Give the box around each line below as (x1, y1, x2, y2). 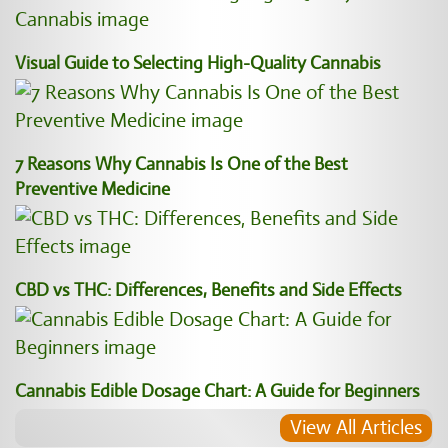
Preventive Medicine (15, 178, 170, 200)
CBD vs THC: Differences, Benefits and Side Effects (15, 279, 402, 301)
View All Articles (290, 415, 422, 440)
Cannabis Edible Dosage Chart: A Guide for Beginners (15, 380, 420, 402)
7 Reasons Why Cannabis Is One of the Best (15, 153, 348, 175)
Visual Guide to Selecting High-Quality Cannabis (15, 52, 381, 74)
